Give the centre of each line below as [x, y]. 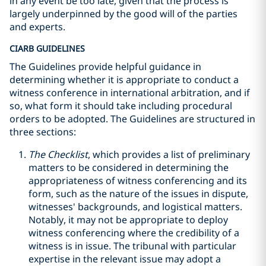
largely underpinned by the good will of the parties [123, 14]
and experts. [37, 27]
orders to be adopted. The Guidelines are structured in [132, 119]
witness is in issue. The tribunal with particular [132, 246]
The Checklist [58, 154]
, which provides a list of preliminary [169, 154]
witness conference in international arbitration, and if [130, 93]
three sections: [43, 132]
